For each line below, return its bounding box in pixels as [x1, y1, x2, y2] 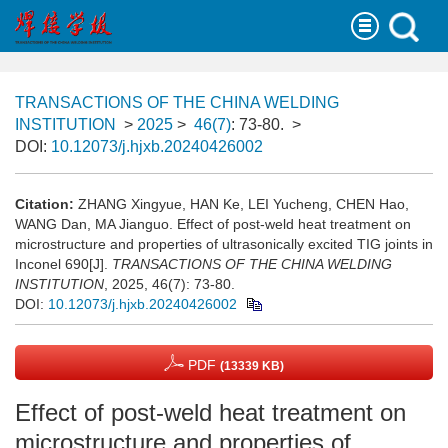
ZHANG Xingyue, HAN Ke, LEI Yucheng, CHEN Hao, [78, 196, 409, 212]
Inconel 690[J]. [15, 256, 112, 272]
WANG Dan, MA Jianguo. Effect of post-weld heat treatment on [15, 216, 411, 232]
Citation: [15, 196, 74, 212]
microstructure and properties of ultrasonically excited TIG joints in [15, 236, 433, 252]
